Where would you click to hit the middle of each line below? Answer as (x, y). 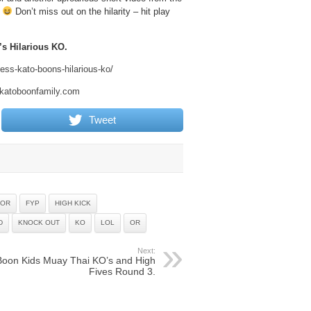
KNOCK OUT (39, 222)
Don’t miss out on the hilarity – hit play (91, 11)
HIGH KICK (73, 203)
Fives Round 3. (122, 271)
